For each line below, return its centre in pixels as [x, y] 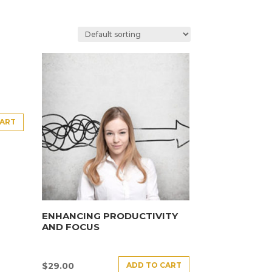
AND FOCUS [70, 226]
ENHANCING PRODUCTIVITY [110, 216]
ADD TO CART [154, 265]
